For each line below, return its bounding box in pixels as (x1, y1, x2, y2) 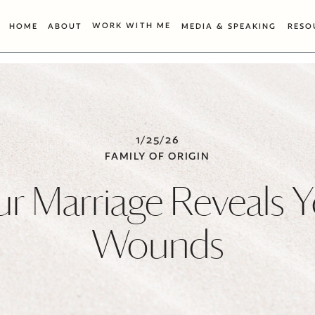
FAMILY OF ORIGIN (105, 150, 210, 162)
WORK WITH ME (92, 20, 171, 30)
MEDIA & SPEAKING (181, 21, 277, 31)
